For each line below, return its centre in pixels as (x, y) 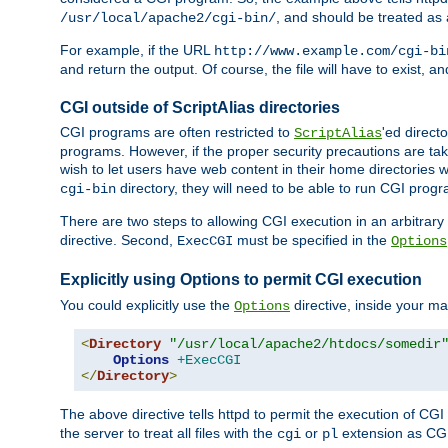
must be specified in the (312, 240)
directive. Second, (118, 240)
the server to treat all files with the (168, 432)
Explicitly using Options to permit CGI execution (241, 280)
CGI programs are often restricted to (177, 132)
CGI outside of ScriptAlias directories (200, 108)
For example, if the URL (137, 50)
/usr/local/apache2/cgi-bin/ (168, 18)
